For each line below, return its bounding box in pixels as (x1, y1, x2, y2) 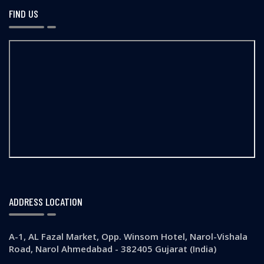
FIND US (9, 7, 38, 21)
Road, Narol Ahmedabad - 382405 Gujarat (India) (9, 243, 216, 255)
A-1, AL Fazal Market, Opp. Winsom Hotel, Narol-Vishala (9, 230, 247, 243)
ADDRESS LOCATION (9, 194, 82, 208)
